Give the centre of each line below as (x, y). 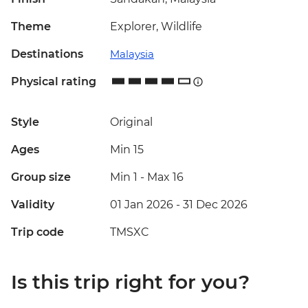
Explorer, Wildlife (156, 27)
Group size (41, 177)
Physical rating (54, 82)
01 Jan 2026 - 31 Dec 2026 (179, 205)
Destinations (47, 54)
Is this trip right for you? (130, 282)
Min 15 (127, 150)
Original (131, 122)
